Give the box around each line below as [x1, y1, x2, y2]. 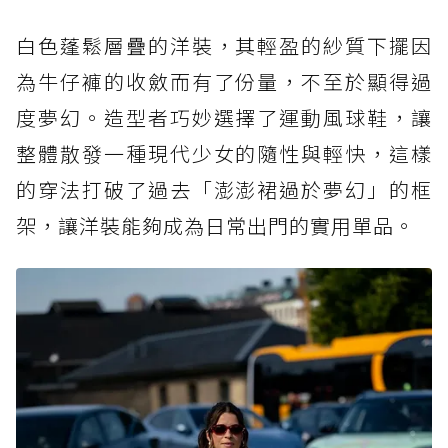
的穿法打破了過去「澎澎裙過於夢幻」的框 [16, 174, 432, 204]
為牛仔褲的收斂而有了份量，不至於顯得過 [16, 66, 432, 96]
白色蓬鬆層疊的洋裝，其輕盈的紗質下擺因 [16, 30, 432, 60]
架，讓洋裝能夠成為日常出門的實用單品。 [16, 210, 415, 240]
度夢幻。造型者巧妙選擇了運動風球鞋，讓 [16, 102, 432, 132]
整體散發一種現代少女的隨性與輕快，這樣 [16, 138, 432, 168]
